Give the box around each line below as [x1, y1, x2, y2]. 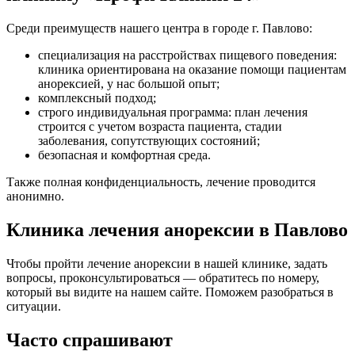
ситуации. [6, 299, 61, 313]
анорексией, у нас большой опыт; [38, 77, 219, 91]
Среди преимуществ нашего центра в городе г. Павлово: [6, 21, 312, 36]
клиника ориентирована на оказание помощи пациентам [38, 63, 346, 77]
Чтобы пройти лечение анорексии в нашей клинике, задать [6, 256, 327, 270]
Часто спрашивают [6, 329, 173, 350]
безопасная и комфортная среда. [38, 148, 211, 162]
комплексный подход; [38, 91, 156, 105]
